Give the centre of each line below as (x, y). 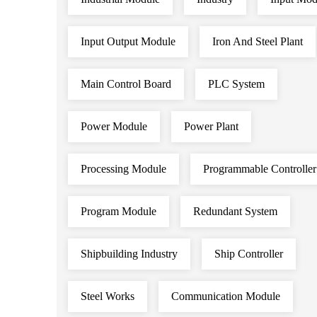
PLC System (236, 84)
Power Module (114, 126)
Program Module (119, 211)
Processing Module (123, 169)
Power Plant (211, 126)
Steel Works (108, 296)
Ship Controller (249, 254)
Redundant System (235, 211)
